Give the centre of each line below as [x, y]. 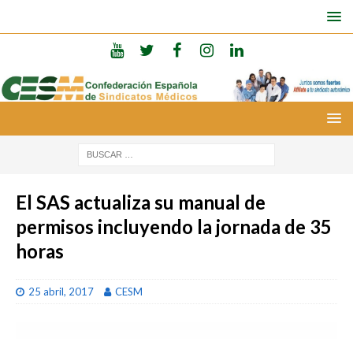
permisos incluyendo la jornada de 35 [174, 226]
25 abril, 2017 [61, 291]
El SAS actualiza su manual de [141, 202]
